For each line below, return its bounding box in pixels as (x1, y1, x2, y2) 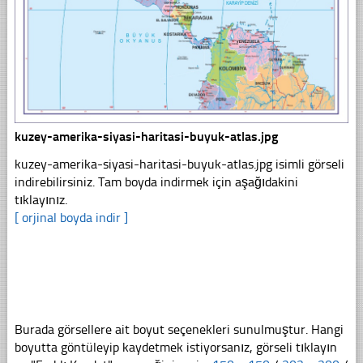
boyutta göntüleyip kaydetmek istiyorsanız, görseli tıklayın (14, 339, 337, 355)
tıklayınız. (14, 191, 67, 207)
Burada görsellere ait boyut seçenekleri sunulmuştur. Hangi (14, 321, 344, 337)
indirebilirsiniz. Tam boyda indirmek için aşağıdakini (14, 173, 298, 190)
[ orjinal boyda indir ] (14, 209, 128, 225)
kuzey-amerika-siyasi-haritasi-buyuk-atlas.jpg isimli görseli (14, 156, 344, 172)
